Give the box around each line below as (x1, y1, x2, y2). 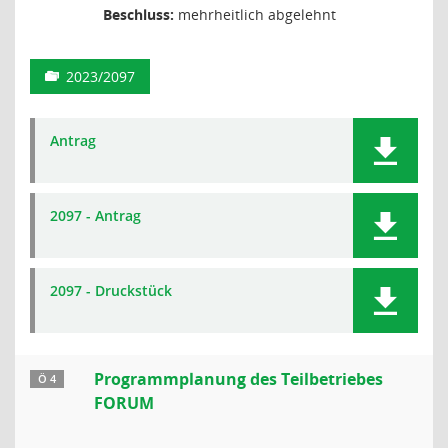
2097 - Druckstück (50, 281, 172, 300)
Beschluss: (103, 5, 174, 24)
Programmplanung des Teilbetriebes (94, 368, 383, 390)
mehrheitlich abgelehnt (174, 5, 336, 24)
